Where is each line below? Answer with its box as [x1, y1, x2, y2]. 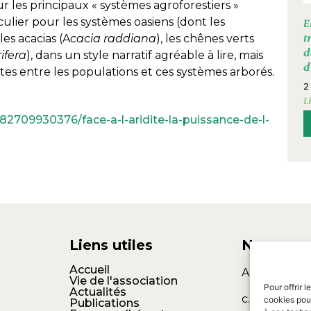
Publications [69, 296, 140, 310]
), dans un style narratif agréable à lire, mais [26, 49, 263, 62]
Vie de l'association [69, 274, 178, 287]
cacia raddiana [70, 32, 156, 46]
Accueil [69, 262, 110, 276]
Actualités [69, 285, 127, 299]
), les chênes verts [156, 32, 254, 46]
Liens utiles [69, 236, 153, 253]
